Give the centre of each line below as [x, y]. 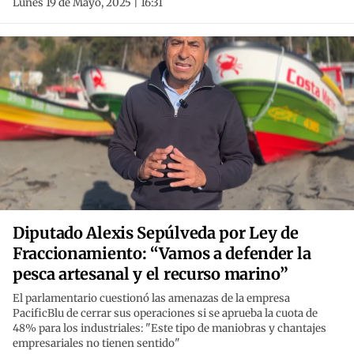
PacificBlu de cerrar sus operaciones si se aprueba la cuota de [165, 314]
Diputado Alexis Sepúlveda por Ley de [156, 233]
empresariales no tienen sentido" [96, 344]
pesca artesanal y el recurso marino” [151, 274]
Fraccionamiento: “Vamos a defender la [162, 254]
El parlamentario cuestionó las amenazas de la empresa [151, 299]
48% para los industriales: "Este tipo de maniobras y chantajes [169, 329]
